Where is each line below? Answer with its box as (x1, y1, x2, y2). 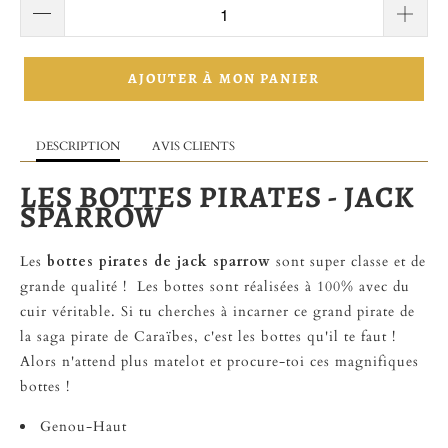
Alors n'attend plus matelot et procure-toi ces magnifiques (20, 352, 419, 371)
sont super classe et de (271, 252, 426, 271)
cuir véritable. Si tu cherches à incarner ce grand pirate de (20, 302, 415, 321)
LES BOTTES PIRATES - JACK (20, 176, 415, 217)
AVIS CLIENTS (152, 137, 235, 154)
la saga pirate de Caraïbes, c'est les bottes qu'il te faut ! (20, 327, 396, 346)
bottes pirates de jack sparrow (47, 252, 271, 271)
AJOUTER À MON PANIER (127, 68, 321, 88)
